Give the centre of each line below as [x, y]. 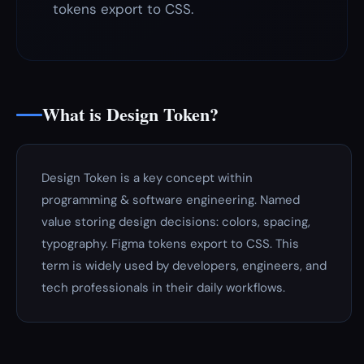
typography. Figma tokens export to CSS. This [170, 244]
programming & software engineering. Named [171, 200]
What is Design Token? [130, 114]
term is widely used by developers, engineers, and [184, 266]
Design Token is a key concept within [147, 178]
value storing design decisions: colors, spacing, [176, 222]
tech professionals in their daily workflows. [163, 288]
